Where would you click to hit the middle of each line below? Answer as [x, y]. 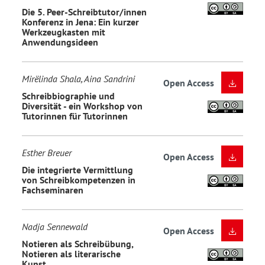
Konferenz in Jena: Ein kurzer [80, 22]
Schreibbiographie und [68, 96]
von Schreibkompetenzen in [79, 180]
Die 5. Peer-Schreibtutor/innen [84, 12]
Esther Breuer [47, 153]
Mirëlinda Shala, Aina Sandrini [78, 79]
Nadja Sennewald [55, 227]
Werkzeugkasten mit [64, 32]
